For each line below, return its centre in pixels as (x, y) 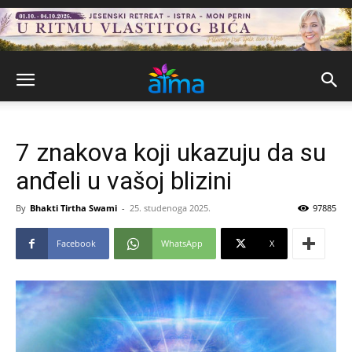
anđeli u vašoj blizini (124, 181)
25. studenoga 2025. (170, 208)
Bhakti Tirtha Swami (73, 208)
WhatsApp (182, 243)
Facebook (76, 243)
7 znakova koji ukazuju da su (171, 152)
